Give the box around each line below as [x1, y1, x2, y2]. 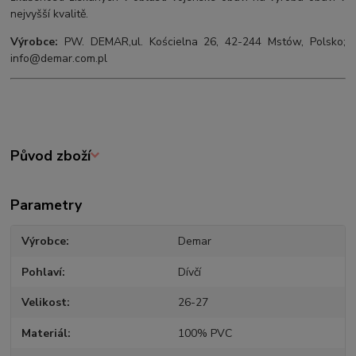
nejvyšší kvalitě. [10, 6, 89, 21]
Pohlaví [21, 264, 63, 280]
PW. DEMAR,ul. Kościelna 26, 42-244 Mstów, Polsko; [64, 33, 346, 49]
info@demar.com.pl [10, 50, 108, 66]
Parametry [10, 195, 83, 215]
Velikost [21, 295, 68, 311]
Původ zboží [10, 145, 91, 165]
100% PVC [177, 325, 232, 341]
